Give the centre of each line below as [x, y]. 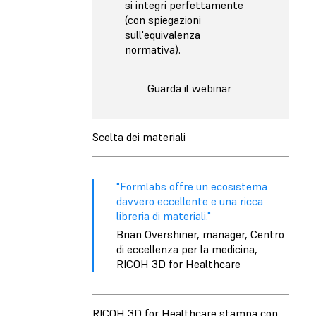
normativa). [153, 49]
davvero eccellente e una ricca [190, 201]
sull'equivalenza [163, 34]
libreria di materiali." [164, 216]
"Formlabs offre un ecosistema [192, 187]
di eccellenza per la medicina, [187, 249]
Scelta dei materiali [139, 137]
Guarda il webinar [189, 88]
